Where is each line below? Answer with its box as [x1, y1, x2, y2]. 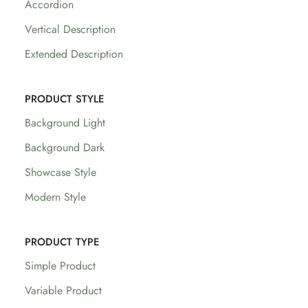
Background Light [25, 115, 105, 131]
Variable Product [25, 283, 102, 298]
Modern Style [25, 189, 86, 205]
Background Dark [25, 140, 104, 155]
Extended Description [25, 46, 123, 62]
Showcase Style [25, 164, 96, 180]
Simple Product [25, 258, 96, 274]
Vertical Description [25, 21, 115, 37]
